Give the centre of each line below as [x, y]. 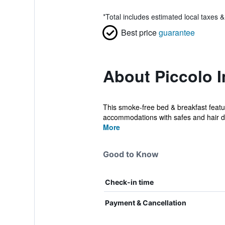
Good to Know [131, 154]
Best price [139, 32]
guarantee [177, 32]
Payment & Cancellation [145, 203]
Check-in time [129, 182]
